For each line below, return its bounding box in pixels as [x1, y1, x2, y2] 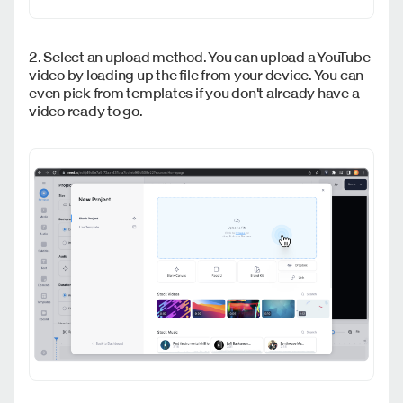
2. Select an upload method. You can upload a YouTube [29, 47, 371, 66]
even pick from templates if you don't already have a [29, 83, 360, 102]
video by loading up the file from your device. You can [29, 65, 364, 84]
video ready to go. [29, 101, 143, 120]
